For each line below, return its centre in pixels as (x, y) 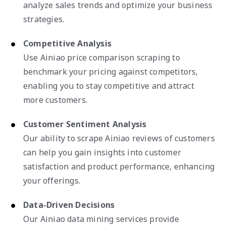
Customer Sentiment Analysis (85, 124)
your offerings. (52, 180)
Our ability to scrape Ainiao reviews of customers (119, 138)
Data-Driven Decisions (69, 205)
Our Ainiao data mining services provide (101, 219)
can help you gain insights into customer (102, 152)
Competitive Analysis (67, 43)
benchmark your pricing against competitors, (111, 71)
